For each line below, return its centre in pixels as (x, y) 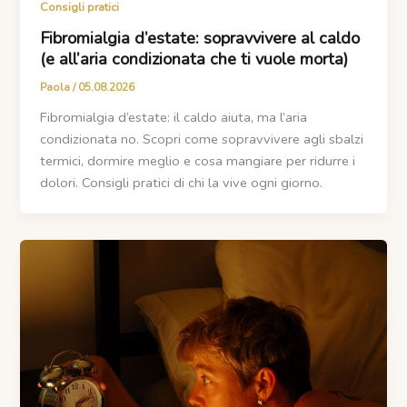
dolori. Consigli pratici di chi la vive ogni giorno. (182, 182)
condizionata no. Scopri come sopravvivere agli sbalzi (202, 139)
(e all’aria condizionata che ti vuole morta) (194, 60)
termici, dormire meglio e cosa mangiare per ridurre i (198, 160)
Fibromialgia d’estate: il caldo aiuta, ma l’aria (174, 117)
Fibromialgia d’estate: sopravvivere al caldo (200, 39)
